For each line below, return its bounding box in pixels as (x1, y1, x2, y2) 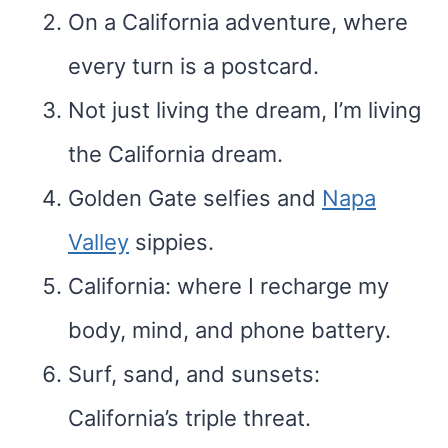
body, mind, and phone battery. (68, 317, 391, 343)
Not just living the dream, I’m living (68, 97, 421, 123)
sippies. (129, 229, 214, 255)
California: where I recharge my (68, 273, 389, 299)
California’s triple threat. (68, 405, 311, 431)
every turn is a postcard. (68, 53, 319, 79)
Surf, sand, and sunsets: (68, 361, 320, 387)
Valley (68, 229, 129, 255)
